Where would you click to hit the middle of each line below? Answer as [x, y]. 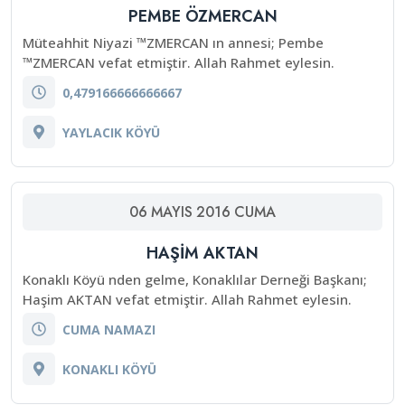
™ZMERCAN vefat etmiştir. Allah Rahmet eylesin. [179, 62]
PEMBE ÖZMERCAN [202, 16]
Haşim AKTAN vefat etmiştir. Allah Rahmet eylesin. [187, 299]
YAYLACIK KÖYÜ [111, 132]
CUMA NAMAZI [109, 329]
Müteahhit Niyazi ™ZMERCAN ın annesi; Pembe [173, 42]
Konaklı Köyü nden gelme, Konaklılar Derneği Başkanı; [195, 279]
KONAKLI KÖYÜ [109, 369]
